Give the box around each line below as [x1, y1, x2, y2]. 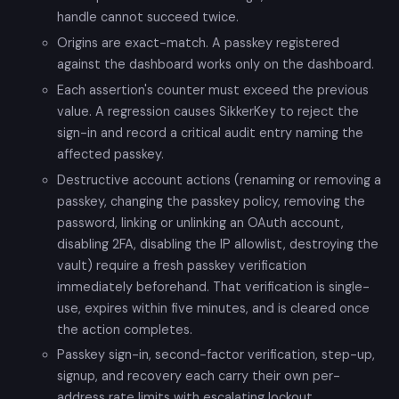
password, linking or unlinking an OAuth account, [57, 214, 344, 231]
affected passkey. [57, 145, 164, 162]
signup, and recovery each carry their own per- [57, 368, 340, 385]
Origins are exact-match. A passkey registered [57, 34, 339, 51]
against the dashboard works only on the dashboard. [57, 55, 374, 72]
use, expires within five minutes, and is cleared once [57, 299, 370, 316]
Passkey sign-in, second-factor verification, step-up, [57, 346, 375, 363]
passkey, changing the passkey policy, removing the [57, 192, 365, 209]
